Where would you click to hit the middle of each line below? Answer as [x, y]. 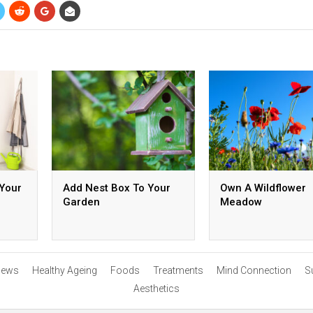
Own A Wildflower [263, 188]
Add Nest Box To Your [117, 188]
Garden [81, 202]
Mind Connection [254, 270]
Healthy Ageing [64, 270]
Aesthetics [156, 288]
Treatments [178, 270]
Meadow [241, 202]
